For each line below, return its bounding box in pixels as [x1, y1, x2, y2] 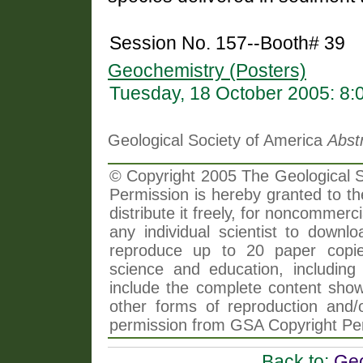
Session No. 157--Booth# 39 [109, 33, 345, 54]
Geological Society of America [108, 131, 327, 150]
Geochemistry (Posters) [108, 61, 306, 82]
